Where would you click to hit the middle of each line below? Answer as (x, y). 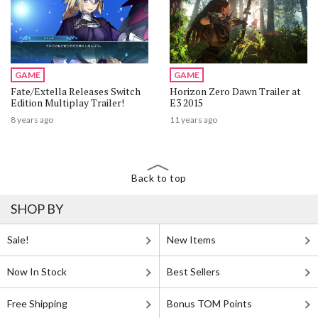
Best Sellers (193, 271)
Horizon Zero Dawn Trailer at (235, 92)
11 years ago (193, 119)
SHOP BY (37, 208)
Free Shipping (37, 303)
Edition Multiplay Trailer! (67, 103)
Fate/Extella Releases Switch (76, 92)
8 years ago (32, 119)
